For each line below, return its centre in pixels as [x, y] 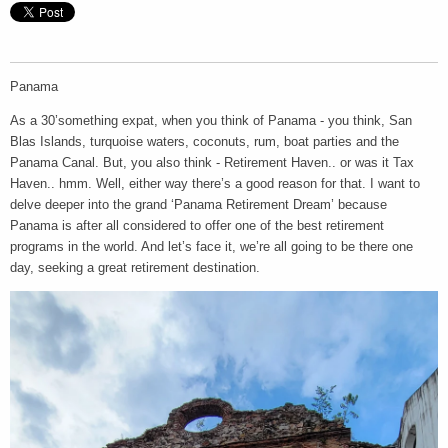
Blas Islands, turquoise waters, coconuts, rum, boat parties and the [204, 142]
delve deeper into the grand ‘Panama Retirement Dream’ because [198, 205]
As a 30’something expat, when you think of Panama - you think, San [211, 121]
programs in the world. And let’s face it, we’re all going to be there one [211, 247]
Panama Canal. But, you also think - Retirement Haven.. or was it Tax [212, 163]
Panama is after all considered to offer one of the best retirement [197, 226]
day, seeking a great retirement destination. [135, 268]
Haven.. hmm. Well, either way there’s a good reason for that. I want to [215, 184]
